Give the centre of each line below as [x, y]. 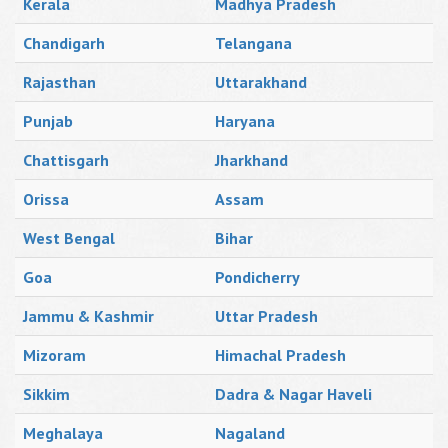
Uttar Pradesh [266, 316]
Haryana [245, 121]
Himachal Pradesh [280, 355]
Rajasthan [59, 82]
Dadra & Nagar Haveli [293, 394]
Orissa [46, 199]
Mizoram [54, 355]
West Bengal [69, 238]
